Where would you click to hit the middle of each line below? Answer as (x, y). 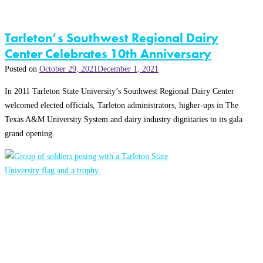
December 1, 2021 (128, 68)
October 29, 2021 (68, 68)
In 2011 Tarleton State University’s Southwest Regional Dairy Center (119, 91)
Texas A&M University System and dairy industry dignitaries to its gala (124, 119)
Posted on (22, 68)
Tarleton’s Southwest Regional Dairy (112, 38)
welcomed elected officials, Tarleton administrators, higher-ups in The (122, 105)
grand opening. (30, 134)
